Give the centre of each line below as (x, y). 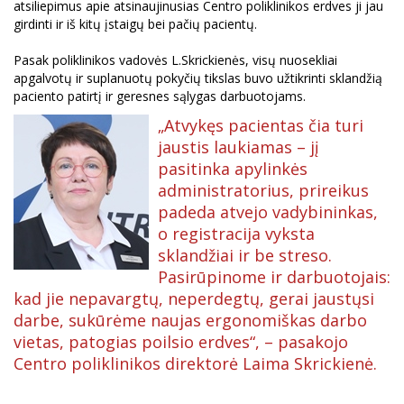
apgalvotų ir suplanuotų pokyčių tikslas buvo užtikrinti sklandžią (198, 78)
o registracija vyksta (236, 233)
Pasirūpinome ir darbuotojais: (274, 276)
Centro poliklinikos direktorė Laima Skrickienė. (195, 363)
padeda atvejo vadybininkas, (268, 211)
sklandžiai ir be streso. (245, 255)
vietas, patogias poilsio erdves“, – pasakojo (181, 341)
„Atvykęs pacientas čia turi (261, 125)
